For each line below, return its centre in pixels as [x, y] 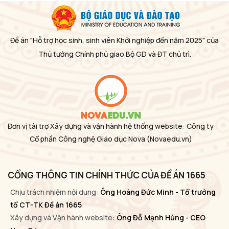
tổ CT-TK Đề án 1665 [46, 205]
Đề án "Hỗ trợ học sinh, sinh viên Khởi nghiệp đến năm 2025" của [114, 40]
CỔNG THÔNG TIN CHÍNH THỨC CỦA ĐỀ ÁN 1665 [107, 175]
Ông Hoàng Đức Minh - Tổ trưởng [157, 192]
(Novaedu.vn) [169, 139]
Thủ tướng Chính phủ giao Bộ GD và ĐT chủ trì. [114, 54]
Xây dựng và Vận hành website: [63, 218]
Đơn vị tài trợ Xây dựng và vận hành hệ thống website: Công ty [111, 126]
